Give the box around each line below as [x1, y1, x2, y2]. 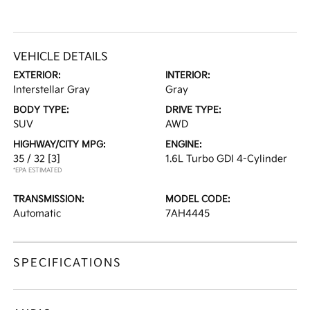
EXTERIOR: [13, 70, 62, 81]
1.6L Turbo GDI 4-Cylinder [165, 153, 287, 165]
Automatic [13, 208, 62, 219]
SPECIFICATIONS [13, 257, 122, 270]
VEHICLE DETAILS [13, 51, 109, 64]
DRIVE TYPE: [165, 104, 221, 116]
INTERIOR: [165, 70, 210, 81]
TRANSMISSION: [13, 194, 85, 205]
